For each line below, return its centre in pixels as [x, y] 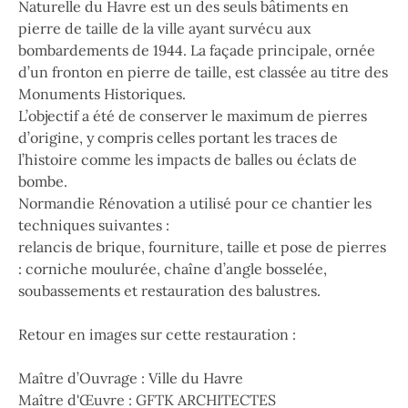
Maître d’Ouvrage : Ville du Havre [131, 378]
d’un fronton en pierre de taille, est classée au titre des [203, 72]
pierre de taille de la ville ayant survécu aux [164, 28]
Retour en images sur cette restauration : [157, 334]
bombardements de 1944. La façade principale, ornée [197, 50]
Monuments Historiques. [102, 94]
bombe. [43, 181]
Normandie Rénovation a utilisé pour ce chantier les [195, 203]
